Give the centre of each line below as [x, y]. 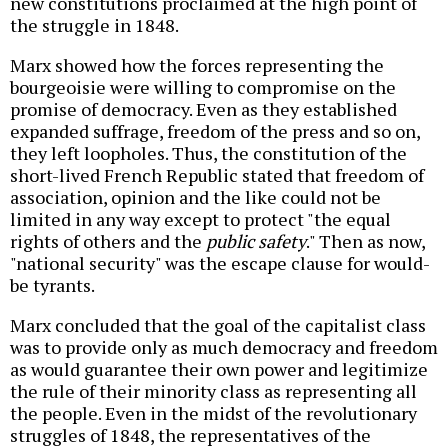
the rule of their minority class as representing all [213, 390]
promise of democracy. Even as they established [203, 108]
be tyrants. [52, 284]
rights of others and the [108, 240]
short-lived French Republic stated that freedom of [217, 174]
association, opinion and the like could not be [195, 196]
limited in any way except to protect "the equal [200, 218]
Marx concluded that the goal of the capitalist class [218, 324]
